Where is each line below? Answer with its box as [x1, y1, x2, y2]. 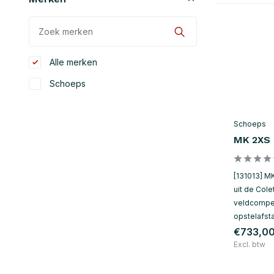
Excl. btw [234, 240, 265, 250]
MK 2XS [234, 134, 270, 146]
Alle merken [47, 57, 97, 67]
